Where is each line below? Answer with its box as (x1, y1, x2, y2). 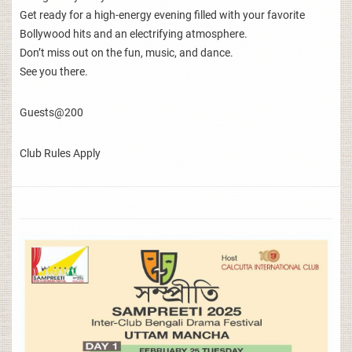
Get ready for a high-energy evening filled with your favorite (20, 8, 305, 21)
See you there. (20, 64, 88, 78)
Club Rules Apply (20, 146, 101, 159)
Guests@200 (20, 105, 83, 119)
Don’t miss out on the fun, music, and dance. (20, 46, 233, 59)
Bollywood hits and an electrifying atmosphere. (20, 27, 247, 40)
